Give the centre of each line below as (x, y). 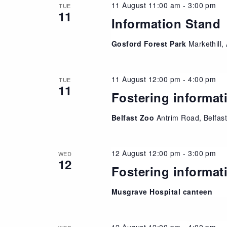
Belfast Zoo (134, 117)
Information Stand (166, 23)
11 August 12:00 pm (146, 79)
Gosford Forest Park (150, 43)
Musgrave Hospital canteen (162, 191)
